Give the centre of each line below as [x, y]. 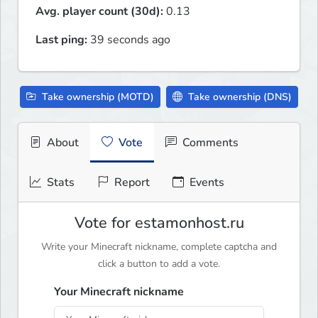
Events [205, 183]
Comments [209, 143]
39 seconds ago [129, 40]
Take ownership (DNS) [238, 97]
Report [131, 183]
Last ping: [61, 40]
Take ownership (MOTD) [97, 97]
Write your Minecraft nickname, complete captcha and [159, 247]
